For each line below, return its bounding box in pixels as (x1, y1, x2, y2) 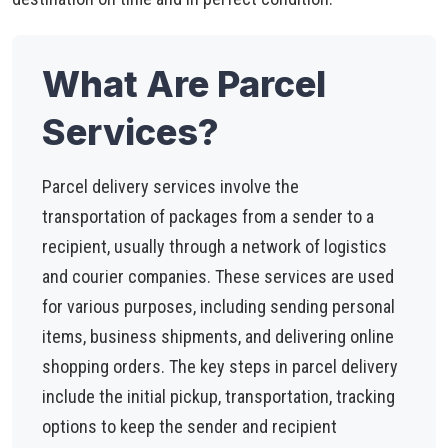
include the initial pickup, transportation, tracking (42, 386, 395, 407)
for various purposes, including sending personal (42, 296, 395, 317)
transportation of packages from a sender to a (42, 206, 374, 227)
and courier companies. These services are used (42, 266, 394, 287)
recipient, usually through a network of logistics (42, 236, 387, 257)
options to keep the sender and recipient (42, 416, 337, 437)
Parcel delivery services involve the (42, 176, 299, 197)
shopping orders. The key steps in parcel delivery (42, 356, 398, 377)
